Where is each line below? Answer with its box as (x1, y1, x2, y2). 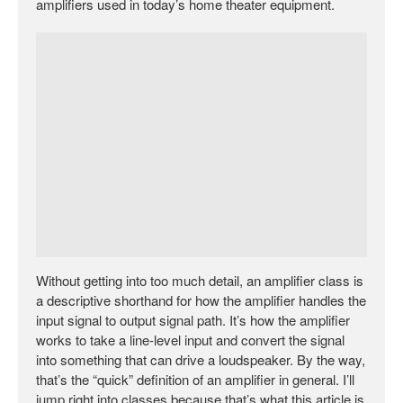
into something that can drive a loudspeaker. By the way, (36, 349, 365, 369)
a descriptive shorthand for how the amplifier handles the (36, 290, 366, 309)
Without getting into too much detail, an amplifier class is (36, 270, 363, 290)
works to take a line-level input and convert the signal (36, 329, 345, 349)
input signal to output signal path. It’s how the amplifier (36, 309, 350, 329)
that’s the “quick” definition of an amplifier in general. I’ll (36, 369, 354, 389)
